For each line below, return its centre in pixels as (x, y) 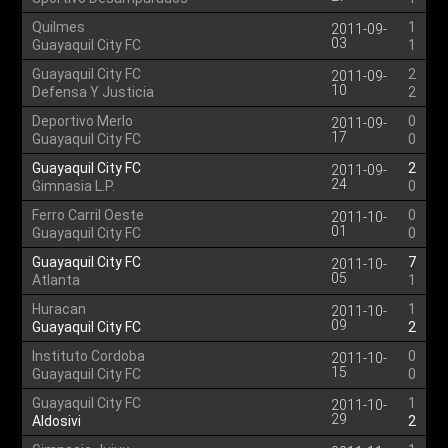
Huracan (59, 309)
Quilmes (59, 27)
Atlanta (56, 280)
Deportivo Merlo (83, 121)
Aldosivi (57, 421)
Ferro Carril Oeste (88, 215)
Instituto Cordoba (89, 356)
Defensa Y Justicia (93, 92)
